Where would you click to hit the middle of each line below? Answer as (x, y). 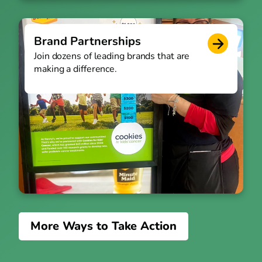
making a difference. (76, 69)
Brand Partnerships (87, 42)
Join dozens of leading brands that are (112, 56)
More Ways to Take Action (104, 226)
